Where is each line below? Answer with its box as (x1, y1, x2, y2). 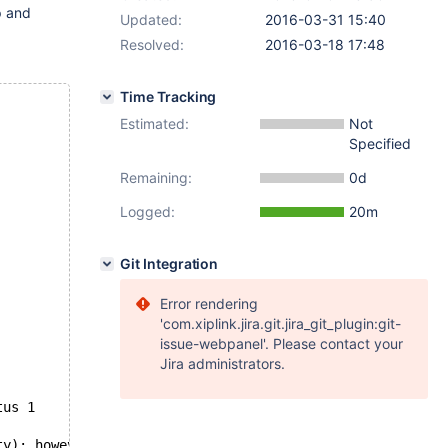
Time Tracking (120, 88, 217, 105)
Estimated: (120, 115, 189, 132)
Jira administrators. (160, 355, 285, 372)
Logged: (120, 203, 175, 220)
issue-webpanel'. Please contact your (160, 335, 403, 352)
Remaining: (120, 169, 192, 186)
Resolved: (120, 36, 184, 53)
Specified (349, 135, 411, 152)
